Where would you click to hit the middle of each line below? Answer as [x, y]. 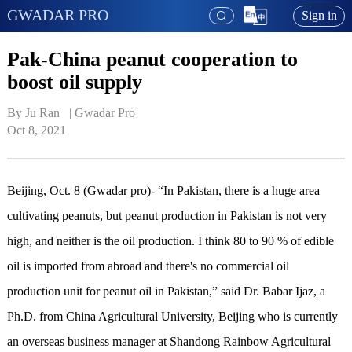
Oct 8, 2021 [36, 130]
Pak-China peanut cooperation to [152, 59]
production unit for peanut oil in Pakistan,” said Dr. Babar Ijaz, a [166, 291]
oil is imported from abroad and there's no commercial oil [148, 266]
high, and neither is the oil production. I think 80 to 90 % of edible [170, 241]
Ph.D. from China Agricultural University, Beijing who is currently [172, 317]
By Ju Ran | [40, 113]
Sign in [319, 16]
